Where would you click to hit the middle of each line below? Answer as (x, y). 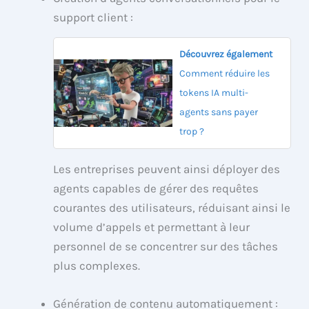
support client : (93, 17)
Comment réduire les (224, 73)
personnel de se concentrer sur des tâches (166, 246)
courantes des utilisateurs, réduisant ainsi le (172, 207)
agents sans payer (218, 112)
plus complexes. (97, 265)
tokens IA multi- (213, 92)
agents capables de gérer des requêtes (156, 188)
